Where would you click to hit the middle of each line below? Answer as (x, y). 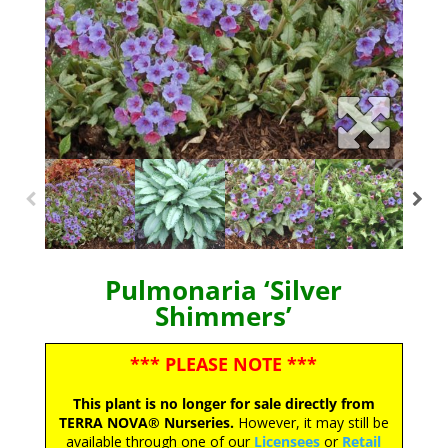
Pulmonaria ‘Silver (224, 290)
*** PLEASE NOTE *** (224, 364)
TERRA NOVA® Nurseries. (146, 422)
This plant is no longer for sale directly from (223, 403)
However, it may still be (311, 422)
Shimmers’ (224, 316)
